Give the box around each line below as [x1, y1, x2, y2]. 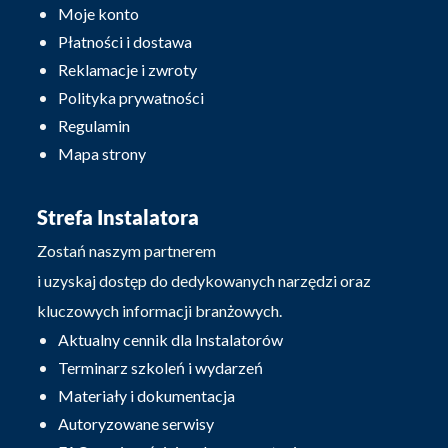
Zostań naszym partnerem [37, 241, 217, 261]
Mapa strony [58, 144, 147, 164]
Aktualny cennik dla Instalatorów [58, 330, 284, 350]
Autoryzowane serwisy [58, 414, 215, 434]
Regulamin [58, 116, 131, 136]
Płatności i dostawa [58, 32, 193, 52]
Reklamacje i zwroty [58, 60, 198, 80]
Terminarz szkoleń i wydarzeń [58, 358, 264, 378]
